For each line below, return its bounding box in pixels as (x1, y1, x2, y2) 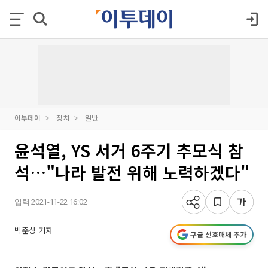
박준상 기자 (14, 224, 53, 236)
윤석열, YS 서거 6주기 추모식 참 (14, 138, 243, 162)
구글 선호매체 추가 (190, 229, 246, 239)
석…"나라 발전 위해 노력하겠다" (14, 160, 249, 184)
